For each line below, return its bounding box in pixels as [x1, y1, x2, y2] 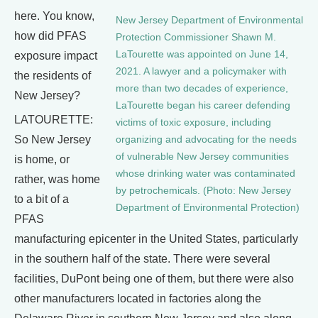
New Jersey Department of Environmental [116, 14, 303, 26]
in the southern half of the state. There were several [14, 253, 270, 265]
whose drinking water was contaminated [116, 168, 295, 179]
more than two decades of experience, [116, 82, 288, 94]
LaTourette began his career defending [116, 99, 290, 111]
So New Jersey [14, 133, 91, 146]
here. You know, [14, 10, 94, 23]
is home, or [14, 153, 70, 166]
